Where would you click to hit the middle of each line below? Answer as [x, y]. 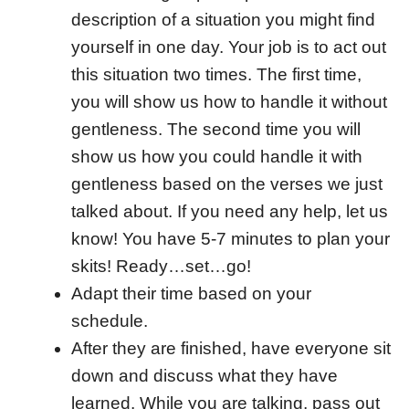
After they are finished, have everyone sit [231, 348]
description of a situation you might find [223, 19]
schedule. [109, 320]
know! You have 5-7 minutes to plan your [230, 238]
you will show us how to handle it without [229, 101]
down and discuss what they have [204, 375]
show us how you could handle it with [216, 156]
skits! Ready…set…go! [161, 266]
